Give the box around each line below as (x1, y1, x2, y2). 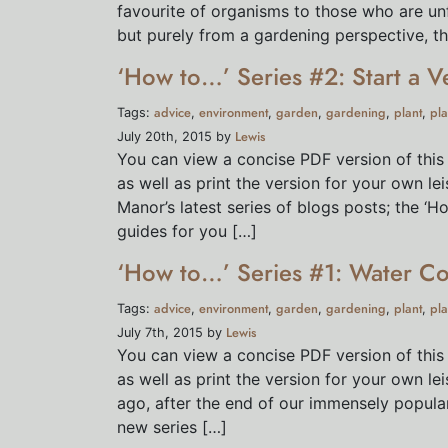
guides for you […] (117, 221, 257, 241)
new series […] (117, 417, 227, 437)
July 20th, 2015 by (117, 129, 235, 144)
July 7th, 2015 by (117, 325, 226, 340)
